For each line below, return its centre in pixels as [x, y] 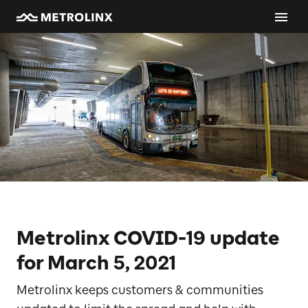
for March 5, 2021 [96, 263]
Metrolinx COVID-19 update [148, 238]
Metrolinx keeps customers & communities [140, 290]
